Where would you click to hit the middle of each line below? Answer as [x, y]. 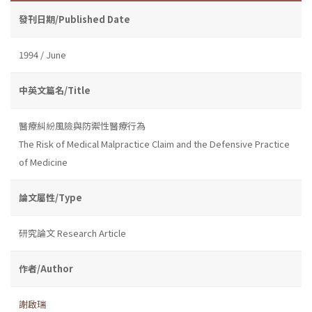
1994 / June [42, 54]
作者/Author [46, 268]
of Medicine [43, 162]
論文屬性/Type [50, 197]
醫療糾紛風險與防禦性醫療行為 [82, 125]
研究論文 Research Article [72, 233]
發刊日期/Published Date [75, 19]
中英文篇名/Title [55, 90]
